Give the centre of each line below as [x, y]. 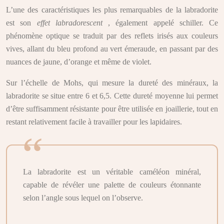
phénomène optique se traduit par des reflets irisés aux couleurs [112, 36]
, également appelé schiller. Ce [163, 23]
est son [21, 23]
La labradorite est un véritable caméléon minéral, [112, 172]
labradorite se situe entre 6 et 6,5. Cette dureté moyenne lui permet [112, 96]
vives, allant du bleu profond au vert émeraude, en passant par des [112, 49]
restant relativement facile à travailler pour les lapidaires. [94, 122]
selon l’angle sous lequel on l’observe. [83, 198]
